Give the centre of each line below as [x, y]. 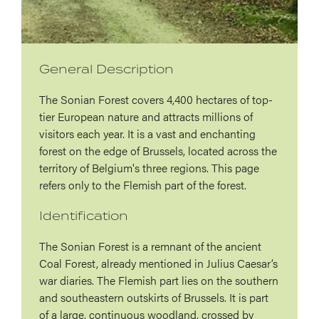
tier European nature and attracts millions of [146, 117]
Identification [84, 216]
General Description [106, 69]
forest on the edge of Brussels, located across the [158, 151]
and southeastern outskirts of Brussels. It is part [154, 298]
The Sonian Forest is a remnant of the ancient [150, 246]
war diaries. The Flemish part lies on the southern [159, 281]
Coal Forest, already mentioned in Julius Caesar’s [158, 263]
